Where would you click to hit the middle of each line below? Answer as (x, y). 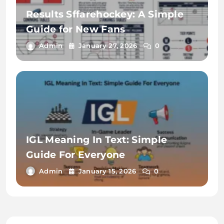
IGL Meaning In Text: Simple (97, 139)
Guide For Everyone (76, 154)
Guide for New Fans (76, 29)
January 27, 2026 (108, 46)
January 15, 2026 (107, 171)
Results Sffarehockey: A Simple (105, 14)
